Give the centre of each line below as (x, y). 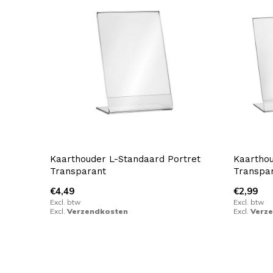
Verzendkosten (97, 211)
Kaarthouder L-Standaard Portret (125, 159)
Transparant (78, 172)
